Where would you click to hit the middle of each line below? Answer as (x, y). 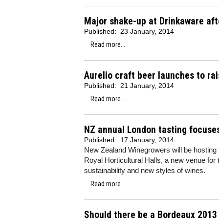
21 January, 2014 (147, 86)
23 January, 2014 (147, 31)
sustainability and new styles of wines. (145, 170)
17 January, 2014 (147, 140)
